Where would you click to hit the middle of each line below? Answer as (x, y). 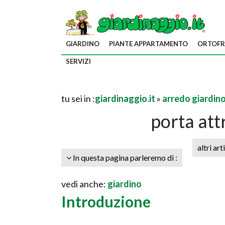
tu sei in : (78, 98)
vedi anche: (84, 184)
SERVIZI (78, 61)
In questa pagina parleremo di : (124, 157)
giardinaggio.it (125, 98)
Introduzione (106, 201)
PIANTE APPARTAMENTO (148, 44)
